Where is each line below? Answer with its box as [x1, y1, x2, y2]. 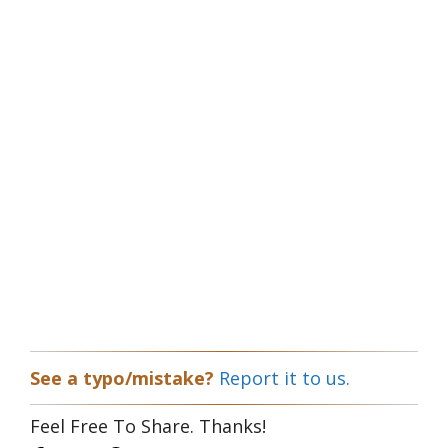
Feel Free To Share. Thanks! [30, 414, 266, 439]
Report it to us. [219, 366, 350, 391]
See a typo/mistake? [30, 366, 219, 391]
